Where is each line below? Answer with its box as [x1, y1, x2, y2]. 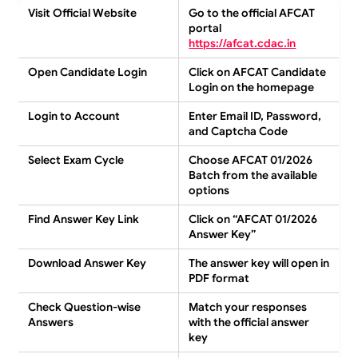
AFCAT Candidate [233, 64, 327, 79]
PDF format [189, 270, 250, 285]
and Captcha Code [189, 123, 288, 138]
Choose [189, 152, 233, 167]
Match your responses [189, 299, 308, 314]
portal [189, 20, 222, 35]
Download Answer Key [28, 255, 147, 270]
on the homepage [218, 79, 315, 94]
